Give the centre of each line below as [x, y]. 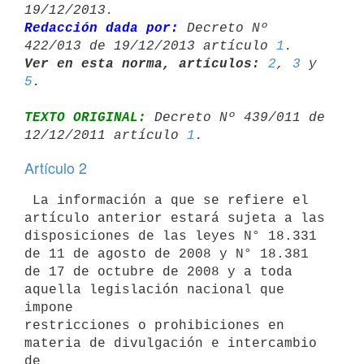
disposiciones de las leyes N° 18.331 [171, 236]
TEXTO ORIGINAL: [85, 117]
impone [49, 308]
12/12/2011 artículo [106, 135]
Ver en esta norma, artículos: [142, 64]
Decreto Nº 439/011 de [236, 117]
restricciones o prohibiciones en [154, 325]
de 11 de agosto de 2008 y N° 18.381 [167, 254]
